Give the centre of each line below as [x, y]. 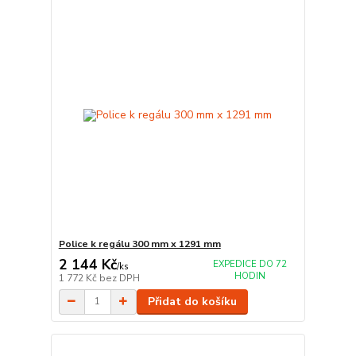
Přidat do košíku [192, 301]
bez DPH [119, 278]
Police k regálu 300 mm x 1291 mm [139, 244]
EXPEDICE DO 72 [250, 264]
